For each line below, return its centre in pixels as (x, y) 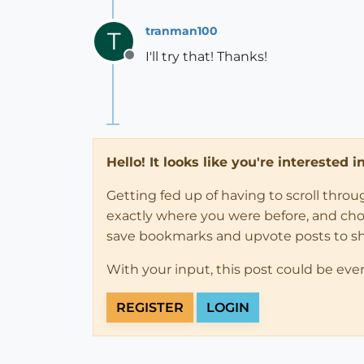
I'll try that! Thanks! (206, 56)
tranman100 (182, 30)
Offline (150, 64)
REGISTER (150, 308)
